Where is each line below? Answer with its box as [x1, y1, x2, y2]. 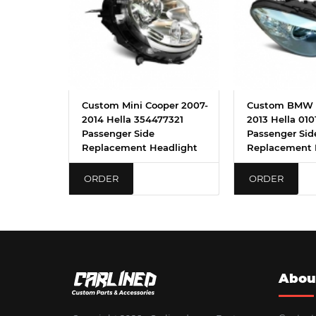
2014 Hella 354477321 [82, 113, 183, 125]
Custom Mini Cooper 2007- [82, 99, 208, 111]
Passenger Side [82, 127, 154, 139]
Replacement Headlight [82, 141, 197, 153]
